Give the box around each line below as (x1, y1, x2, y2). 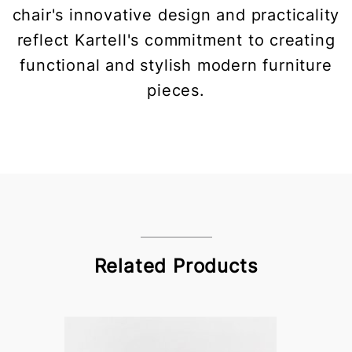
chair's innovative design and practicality (12, 5, 340, 25)
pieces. (147, 81, 205, 101)
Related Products (93, 255, 258, 278)
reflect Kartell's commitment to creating (16, 31, 335, 50)
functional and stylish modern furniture (20, 56, 332, 75)
